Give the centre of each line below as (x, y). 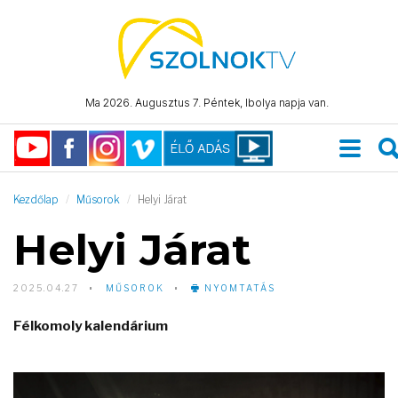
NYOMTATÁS (238, 288)
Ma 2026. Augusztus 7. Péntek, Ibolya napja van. (207, 103)
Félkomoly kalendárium (91, 326)
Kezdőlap (36, 199)
